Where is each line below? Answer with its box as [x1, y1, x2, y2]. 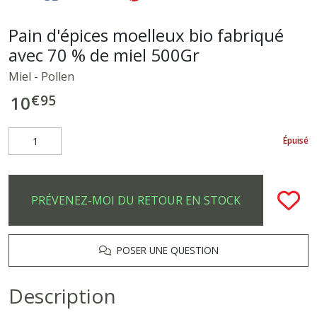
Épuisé [283, 134, 309, 147]
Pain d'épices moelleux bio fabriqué [8, 23, 284, 47]
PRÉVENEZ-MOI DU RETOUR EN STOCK [31, 192, 241, 208]
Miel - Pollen [8, 68, 74, 84]
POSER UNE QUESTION [110, 243, 219, 257]
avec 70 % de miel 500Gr [8, 42, 200, 67]
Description [8, 282, 116, 309]
